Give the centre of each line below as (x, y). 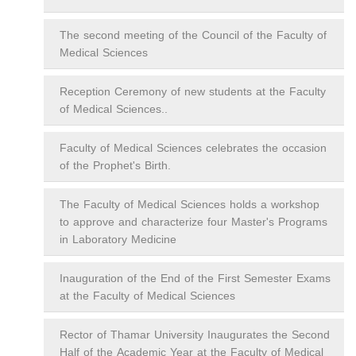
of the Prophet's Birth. (115, 166)
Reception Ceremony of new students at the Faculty (193, 92)
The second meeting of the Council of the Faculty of (193, 36)
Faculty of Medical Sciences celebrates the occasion (193, 149)
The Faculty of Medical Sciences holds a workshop (190, 205)
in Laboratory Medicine (118, 240)
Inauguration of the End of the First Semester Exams (195, 279)
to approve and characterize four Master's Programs (193, 222)
